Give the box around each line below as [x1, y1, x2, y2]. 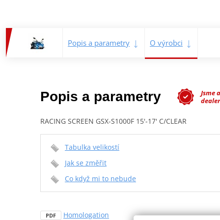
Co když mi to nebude [65, 173, 136, 183]
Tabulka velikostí [65, 142, 119, 152]
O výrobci [150, 37, 183, 48]
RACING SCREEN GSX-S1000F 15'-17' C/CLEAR [40, 116, 187, 126]
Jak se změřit [65, 158, 107, 167]
